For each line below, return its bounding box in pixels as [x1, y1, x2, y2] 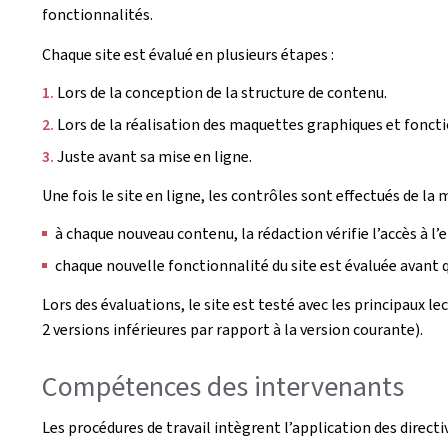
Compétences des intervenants [42, 367, 404, 405]
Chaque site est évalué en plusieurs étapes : [42, 43, 334, 65]
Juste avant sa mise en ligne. [57, 145, 252, 167]
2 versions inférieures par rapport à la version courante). [42, 318, 423, 340]
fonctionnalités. [42, 3, 153, 25]
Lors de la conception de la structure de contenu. [57, 81, 387, 103]
